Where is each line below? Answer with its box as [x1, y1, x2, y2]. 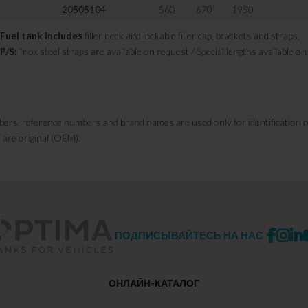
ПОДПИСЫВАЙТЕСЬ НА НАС [114, 229, 263, 241]
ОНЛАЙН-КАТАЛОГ [108, 277, 199, 289]
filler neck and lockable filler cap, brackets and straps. [82, 30, 300, 41]
